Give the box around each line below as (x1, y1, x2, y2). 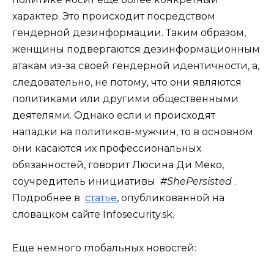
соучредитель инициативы (12, 176, 160, 188)
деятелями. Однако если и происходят (12, 109, 215, 122)
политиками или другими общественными (12, 93, 239, 105)
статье (85, 192, 117, 204)
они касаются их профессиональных (12, 143, 201, 155)
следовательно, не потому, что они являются (12, 76, 242, 89)
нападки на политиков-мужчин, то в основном (12, 126, 253, 138)
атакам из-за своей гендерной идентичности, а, (12, 60, 259, 72)
